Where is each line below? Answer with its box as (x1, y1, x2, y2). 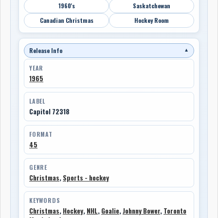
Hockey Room (134, 16, 169, 24)
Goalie (101, 205, 119, 216)
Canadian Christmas (39, 16, 93, 24)
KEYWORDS (29, 196, 60, 204)
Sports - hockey (63, 172, 109, 182)
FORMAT (29, 129, 53, 138)
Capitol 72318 (29, 106, 70, 116)
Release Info (29, 46, 62, 54)
